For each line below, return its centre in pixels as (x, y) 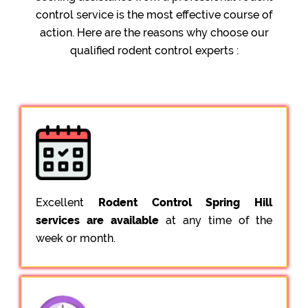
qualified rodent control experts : (154, 50)
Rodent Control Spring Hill (185, 202)
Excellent (67, 202)
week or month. (76, 238)
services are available (97, 220)
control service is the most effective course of (154, 14)
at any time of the (216, 220)
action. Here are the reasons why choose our (154, 32)
